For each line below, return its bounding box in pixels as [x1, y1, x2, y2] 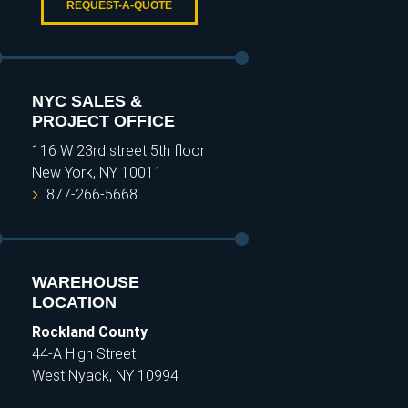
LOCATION [31, 293, 117, 312]
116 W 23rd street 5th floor [31, 142, 205, 160]
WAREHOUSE [31, 273, 140, 292]
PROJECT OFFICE [31, 112, 175, 131]
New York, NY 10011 [31, 164, 162, 182]
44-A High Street [31, 345, 136, 363]
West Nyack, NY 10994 [31, 367, 178, 385]
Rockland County [31, 323, 148, 342]
